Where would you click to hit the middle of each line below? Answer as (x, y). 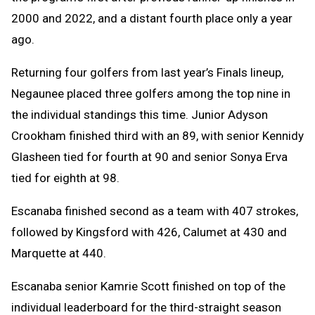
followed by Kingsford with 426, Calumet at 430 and (149, 232)
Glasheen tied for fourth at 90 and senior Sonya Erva (149, 156)
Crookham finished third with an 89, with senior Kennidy (157, 135)
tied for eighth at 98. (65, 178)
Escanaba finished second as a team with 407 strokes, (155, 211)
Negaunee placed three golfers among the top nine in (151, 93)
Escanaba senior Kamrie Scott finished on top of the (148, 286)
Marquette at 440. (59, 253)
